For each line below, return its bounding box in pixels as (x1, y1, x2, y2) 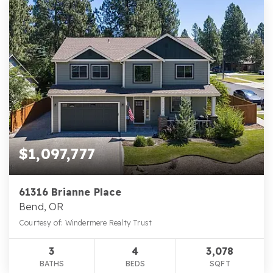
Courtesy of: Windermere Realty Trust (19, 218, 152, 228)
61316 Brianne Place (19, 186, 121, 199)
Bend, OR (19, 200, 64, 213)
